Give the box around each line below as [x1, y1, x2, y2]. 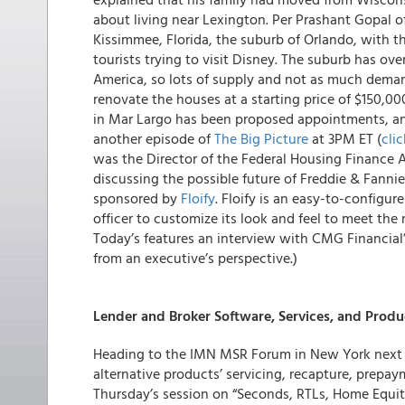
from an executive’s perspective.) [93, 247, 297, 268]
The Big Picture [214, 127, 308, 149]
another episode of [93, 127, 214, 149]
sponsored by [93, 187, 181, 209]
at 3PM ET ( [308, 127, 381, 149]
